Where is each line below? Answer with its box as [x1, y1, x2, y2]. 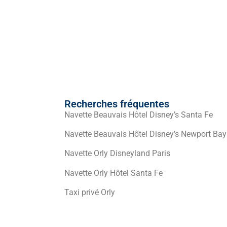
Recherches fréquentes [64, 97, 169, 110]
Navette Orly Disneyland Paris [64, 148, 170, 159]
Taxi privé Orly [64, 187, 115, 198]
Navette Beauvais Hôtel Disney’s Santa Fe [64, 109, 213, 120]
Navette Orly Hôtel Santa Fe [64, 168, 163, 178]
